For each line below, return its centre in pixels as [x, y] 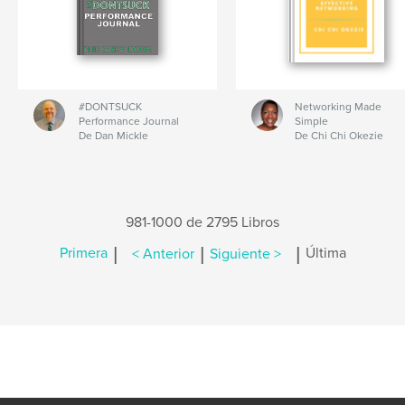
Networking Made [339, 107]
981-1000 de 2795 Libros [202, 223]
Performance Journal [128, 122]
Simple [312, 122]
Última [325, 254]
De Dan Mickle [113, 136]
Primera [83, 254]
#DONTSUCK [110, 107]
